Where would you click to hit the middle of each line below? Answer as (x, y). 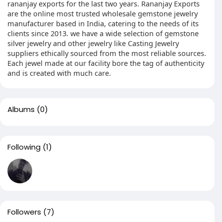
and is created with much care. (59, 73)
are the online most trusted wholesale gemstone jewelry (103, 13)
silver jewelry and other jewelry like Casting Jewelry (93, 43)
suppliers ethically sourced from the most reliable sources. (107, 53)
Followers (24, 212)
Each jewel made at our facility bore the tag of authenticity (106, 63)
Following (24, 147)
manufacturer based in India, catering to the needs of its (103, 23)
